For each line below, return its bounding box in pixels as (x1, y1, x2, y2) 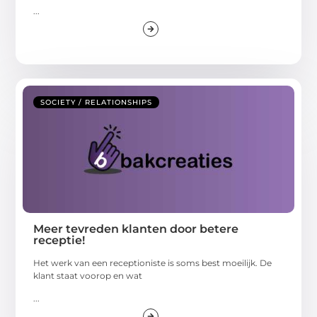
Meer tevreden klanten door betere (33, 221, 239, 236)
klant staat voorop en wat (33, 270, 143, 281)
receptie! (33, 233, 86, 247)
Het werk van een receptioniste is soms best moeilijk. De (33, 257, 272, 268)
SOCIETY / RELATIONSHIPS (40, 97, 153, 107)
